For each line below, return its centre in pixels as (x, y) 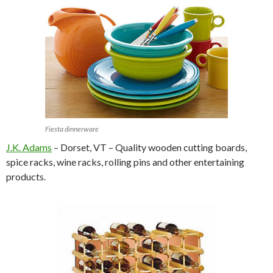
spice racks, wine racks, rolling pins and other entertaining (125, 162)
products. (26, 177)
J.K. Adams (29, 147)
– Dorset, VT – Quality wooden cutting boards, (149, 147)
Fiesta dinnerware (72, 129)
